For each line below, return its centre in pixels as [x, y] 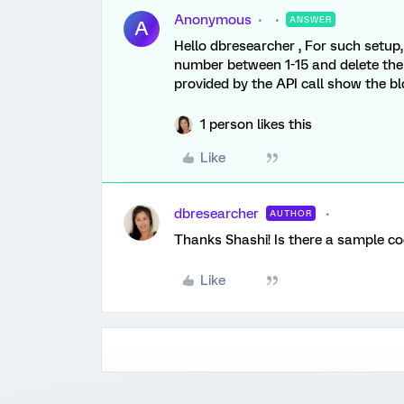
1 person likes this [256, 124]
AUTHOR [291, 213]
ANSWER [311, 19]
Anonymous [213, 20]
